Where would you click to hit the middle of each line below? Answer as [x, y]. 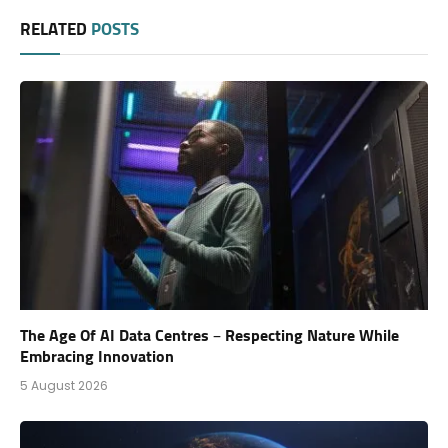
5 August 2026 [64, 386]
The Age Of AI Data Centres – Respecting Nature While [209, 336]
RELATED [55, 30]
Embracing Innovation [97, 357]
